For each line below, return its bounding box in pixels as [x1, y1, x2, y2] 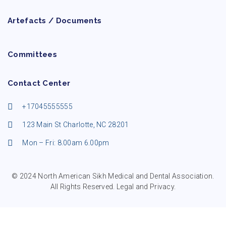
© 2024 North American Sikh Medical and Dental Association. [12, 172, 214, 181]
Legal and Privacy [116, 183, 175, 191]
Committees [8, 50, 57, 60]
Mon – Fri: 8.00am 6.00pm [22, 139, 109, 147]
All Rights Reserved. [50, 183, 117, 191]
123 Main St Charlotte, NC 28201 [22, 121, 129, 129]
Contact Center [8, 79, 71, 88]
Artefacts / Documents [8, 16, 102, 26]
